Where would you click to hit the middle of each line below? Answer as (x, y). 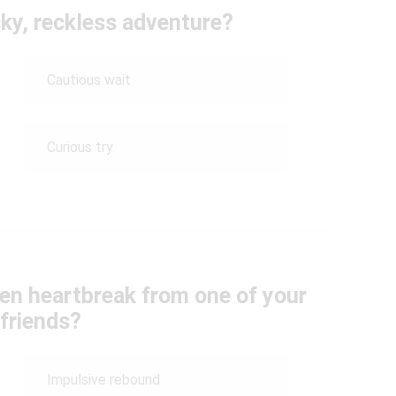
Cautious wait (88, 80)
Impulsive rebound (103, 379)
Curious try (80, 147)
